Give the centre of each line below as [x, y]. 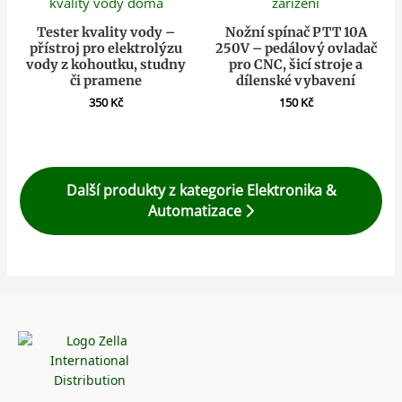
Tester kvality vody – [106, 32]
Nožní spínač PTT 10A [296, 32]
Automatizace [197, 211]
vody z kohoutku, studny [106, 64]
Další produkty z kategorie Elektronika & [201, 191]
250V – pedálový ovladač [296, 48]
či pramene [106, 80]
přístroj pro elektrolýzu [106, 48]
